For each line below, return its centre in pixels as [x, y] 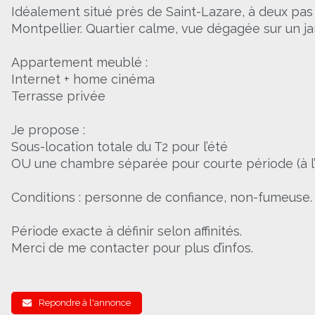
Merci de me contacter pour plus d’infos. [132, 248]
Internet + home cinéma [83, 79]
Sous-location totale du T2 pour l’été [120, 147]
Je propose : [48, 130]
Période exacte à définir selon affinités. [127, 231]
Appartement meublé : [79, 63]
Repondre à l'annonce [83, 303]
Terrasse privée [58, 96]
